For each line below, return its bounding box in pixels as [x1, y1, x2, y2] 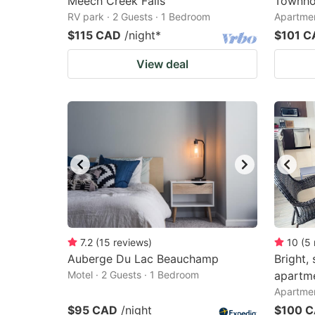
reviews [113, 236, 148, 248]
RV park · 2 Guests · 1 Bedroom [67, 11, 210, 22]
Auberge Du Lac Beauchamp [67, 252, 219, 266]
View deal [136, 57, 188, 71]
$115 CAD [67, 28, 121, 42]
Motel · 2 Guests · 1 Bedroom [67, 269, 199, 281]
